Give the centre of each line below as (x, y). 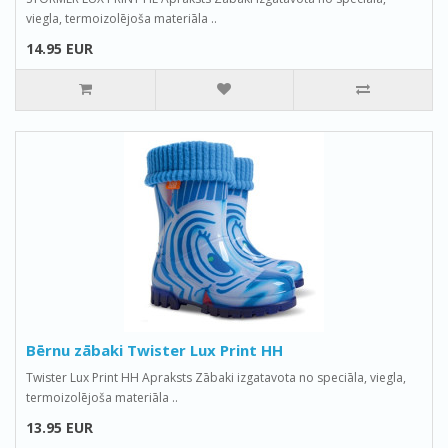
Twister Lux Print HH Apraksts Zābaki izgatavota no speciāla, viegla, (216, 377)
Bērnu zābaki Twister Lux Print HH (154, 350)
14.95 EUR (59, 48)
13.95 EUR (59, 427)
